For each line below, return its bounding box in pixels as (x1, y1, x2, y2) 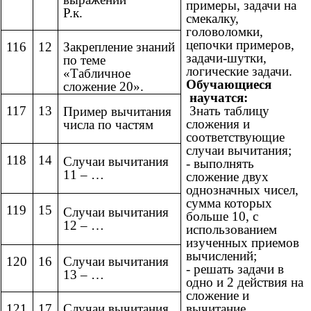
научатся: (186, 90, 248, 106)
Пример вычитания (63, 104, 171, 119)
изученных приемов (186, 235, 299, 251)
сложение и (186, 288, 249, 303)
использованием (186, 222, 277, 237)
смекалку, (186, 11, 239, 26)
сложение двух (186, 169, 269, 185)
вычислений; (186, 249, 257, 264)
